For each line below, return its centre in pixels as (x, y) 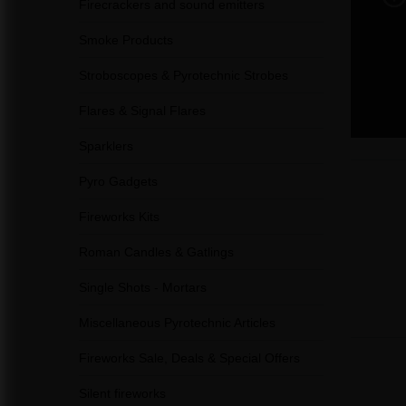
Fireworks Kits (119, 217)
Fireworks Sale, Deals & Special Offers (189, 358)
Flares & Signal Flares (142, 111)
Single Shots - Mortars (143, 287)
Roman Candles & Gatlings (156, 252)
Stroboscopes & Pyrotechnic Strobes (184, 75)
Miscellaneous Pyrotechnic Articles (177, 323)
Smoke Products (126, 40)
